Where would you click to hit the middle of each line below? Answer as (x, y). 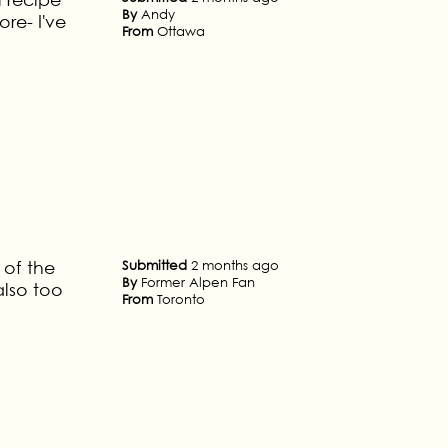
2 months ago (235, 265)
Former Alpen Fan (198, 282)
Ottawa (181, 31)
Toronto (181, 299)
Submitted (156, 265)
